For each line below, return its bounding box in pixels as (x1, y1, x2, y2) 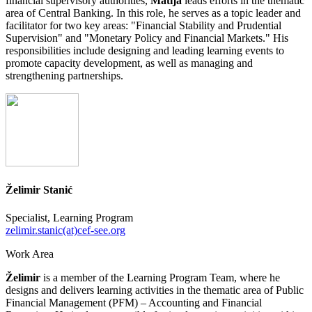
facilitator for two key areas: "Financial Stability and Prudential (6, 19, 281, 31)
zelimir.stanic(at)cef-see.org (6, 224, 125, 236)
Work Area (6, 247, 54, 260)
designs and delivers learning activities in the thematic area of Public (6, 283, 304, 296)
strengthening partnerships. (6, 69, 123, 81)
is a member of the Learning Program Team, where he (40, 271, 280, 283)
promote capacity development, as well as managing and (6, 56, 253, 69)
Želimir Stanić (6, 184, 72, 196)
